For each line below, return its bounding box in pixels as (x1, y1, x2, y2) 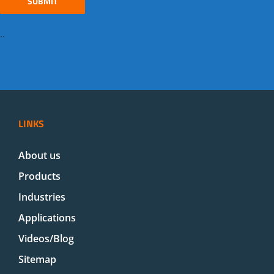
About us (18, 148, 61, 162)
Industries (18, 190, 65, 204)
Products (18, 169, 61, 183)
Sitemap (18, 252, 56, 266)
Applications (18, 210, 76, 224)
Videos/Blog (18, 231, 74, 245)
